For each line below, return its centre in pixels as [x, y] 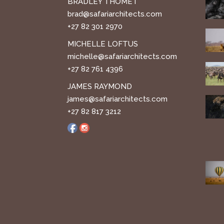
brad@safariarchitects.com [115, 14]
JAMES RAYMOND [100, 87]
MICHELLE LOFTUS [103, 44]
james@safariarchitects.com [117, 99]
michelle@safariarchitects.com [122, 57]
